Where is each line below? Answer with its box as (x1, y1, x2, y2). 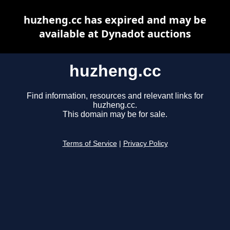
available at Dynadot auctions (39, 27, 191, 41)
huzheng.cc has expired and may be (24, 13, 206, 27)
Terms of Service (62, 140, 117, 148)
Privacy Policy (123, 140, 168, 148)
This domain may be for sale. (63, 110, 167, 119)
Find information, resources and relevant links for (27, 91, 203, 101)
